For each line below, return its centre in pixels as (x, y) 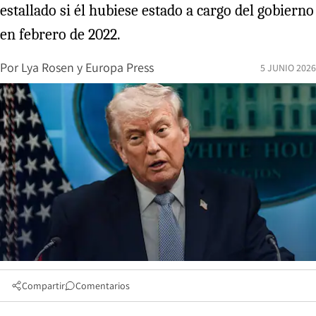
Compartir (43, 285)
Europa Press (120, 67)
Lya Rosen (48, 67)
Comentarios (103, 285)
